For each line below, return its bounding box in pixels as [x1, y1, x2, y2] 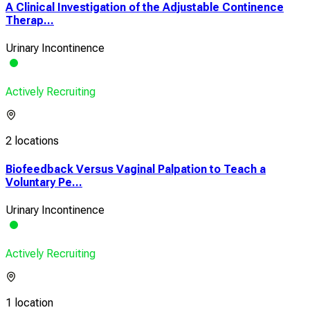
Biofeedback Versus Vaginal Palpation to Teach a [6, 162, 266, 176]
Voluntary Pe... [6, 175, 82, 189]
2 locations [6, 134, 59, 148]
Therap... [6, 14, 54, 28]
